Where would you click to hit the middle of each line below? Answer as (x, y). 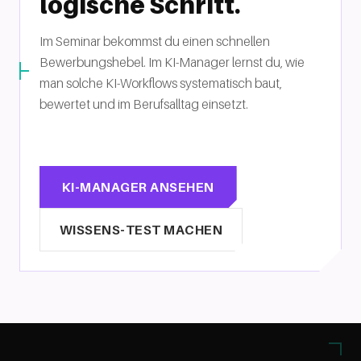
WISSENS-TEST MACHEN (141, 230)
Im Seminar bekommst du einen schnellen (155, 41)
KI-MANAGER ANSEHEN (138, 187)
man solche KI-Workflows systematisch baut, (161, 83)
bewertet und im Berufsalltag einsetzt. (144, 104)
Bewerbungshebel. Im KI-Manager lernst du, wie (172, 62)
